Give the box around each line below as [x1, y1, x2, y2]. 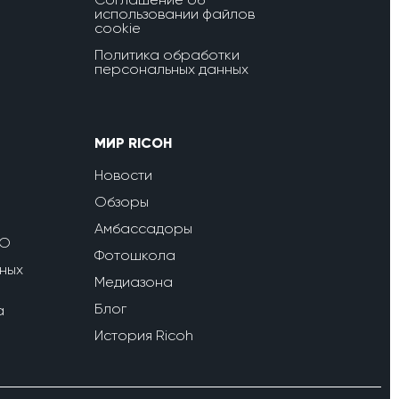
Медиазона [94, 273, 173, 290]
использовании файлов [94, 5, 255, 22]
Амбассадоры [94, 220, 192, 237]
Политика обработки [94, 46, 240, 63]
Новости [94, 167, 152, 183]
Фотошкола [94, 247, 175, 264]
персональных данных [94, 61, 248, 77]
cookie [94, 20, 141, 37]
